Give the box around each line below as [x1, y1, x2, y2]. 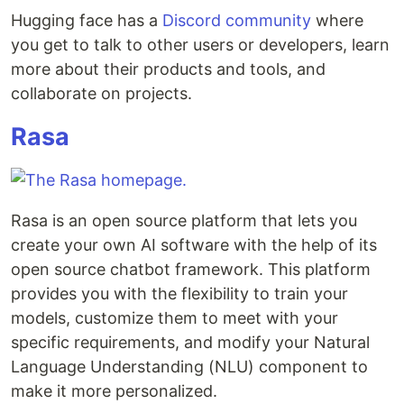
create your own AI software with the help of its [11, 235, 377, 255]
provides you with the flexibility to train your [11, 284, 348, 304]
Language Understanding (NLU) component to [11, 357, 368, 377]
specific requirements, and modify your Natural [11, 333, 370, 353]
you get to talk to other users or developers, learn [11, 35, 390, 55]
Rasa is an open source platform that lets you [11, 211, 357, 231]
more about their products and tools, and [11, 60, 326, 79]
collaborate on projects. [11, 84, 192, 104]
